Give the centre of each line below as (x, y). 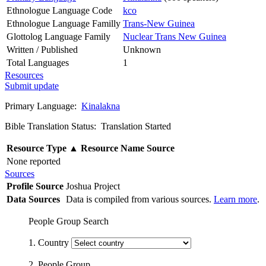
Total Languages (38, 62)
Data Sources (33, 199)
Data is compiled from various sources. (140, 199)
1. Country (50, 242)
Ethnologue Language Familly (64, 23)
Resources (24, 75)
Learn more (235, 199)
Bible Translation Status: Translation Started (88, 126)
